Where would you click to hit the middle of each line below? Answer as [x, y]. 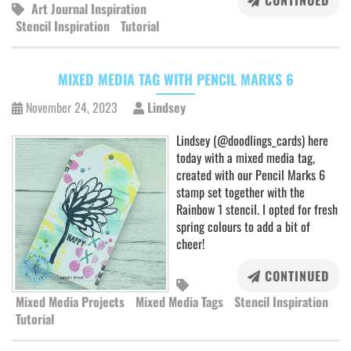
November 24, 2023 [72, 107]
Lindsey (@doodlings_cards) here [252, 140]
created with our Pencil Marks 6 [251, 175]
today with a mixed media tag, [246, 157]
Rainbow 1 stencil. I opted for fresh [257, 209]
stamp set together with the [241, 192]
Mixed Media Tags [179, 302]
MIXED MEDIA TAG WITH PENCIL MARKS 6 [175, 79]
